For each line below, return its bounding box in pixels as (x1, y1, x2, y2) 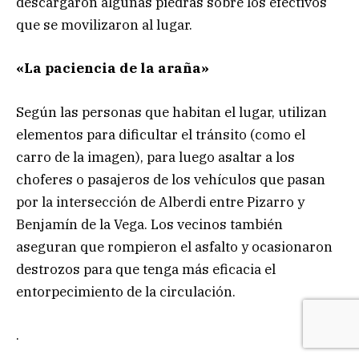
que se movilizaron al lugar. (16, 16, 192, 34)
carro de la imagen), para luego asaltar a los (16, 147, 295, 166)
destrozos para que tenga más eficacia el (16, 260, 276, 278)
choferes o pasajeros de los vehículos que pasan (16, 170, 325, 188)
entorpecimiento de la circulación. (16, 282, 236, 301)
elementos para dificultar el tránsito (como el (16, 125, 305, 143)
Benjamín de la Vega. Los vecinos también (16, 215, 283, 233)
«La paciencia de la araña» (16, 59, 209, 78)
